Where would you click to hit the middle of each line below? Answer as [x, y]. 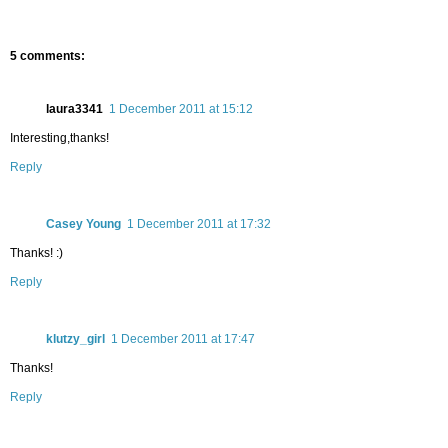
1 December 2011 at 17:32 [199, 224]
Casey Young [83, 224]
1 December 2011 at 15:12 [181, 109]
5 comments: [47, 56]
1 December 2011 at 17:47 [183, 339]
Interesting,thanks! [59, 138]
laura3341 [74, 109]
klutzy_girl [75, 339]
